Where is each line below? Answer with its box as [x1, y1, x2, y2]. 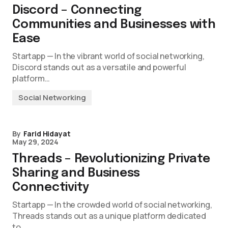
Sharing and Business [12, 167, 140, 180]
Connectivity [12, 181, 90, 194]
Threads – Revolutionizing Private [12, 153, 211, 165]
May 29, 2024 [12, 137, 59, 147]
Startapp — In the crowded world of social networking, [12, 199, 212, 210]
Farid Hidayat [23, 129, 71, 138]
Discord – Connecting [12, 4, 142, 17]
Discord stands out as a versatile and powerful [12, 62, 186, 73]
